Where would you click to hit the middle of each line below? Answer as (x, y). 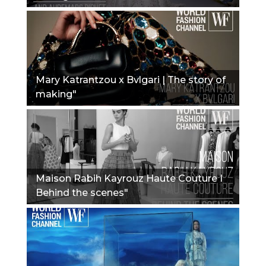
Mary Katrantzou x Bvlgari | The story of (131, 80)
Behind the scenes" (82, 192)
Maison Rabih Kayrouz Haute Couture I (129, 178)
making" (56, 94)
